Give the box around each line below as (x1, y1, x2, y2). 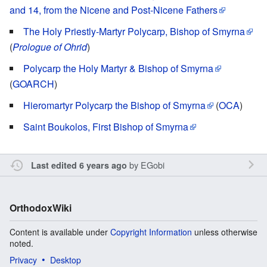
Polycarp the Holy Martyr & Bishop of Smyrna (23, 61, 213, 76)
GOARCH (13, 77, 54, 91)
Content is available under (10, 226, 110, 238)
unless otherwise (192, 226, 257, 238)
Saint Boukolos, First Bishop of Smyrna (23, 120, 188, 134)
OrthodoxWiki (10, 201, 72, 215)
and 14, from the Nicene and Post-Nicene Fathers (10, 3, 218, 17)
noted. (10, 237, 33, 250)
